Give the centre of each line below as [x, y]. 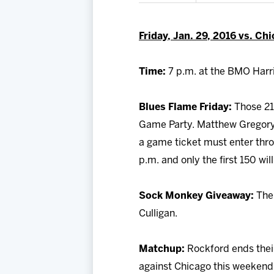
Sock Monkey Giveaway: [196, 196]
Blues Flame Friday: [185, 108]
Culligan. [158, 214]
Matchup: [162, 250]
